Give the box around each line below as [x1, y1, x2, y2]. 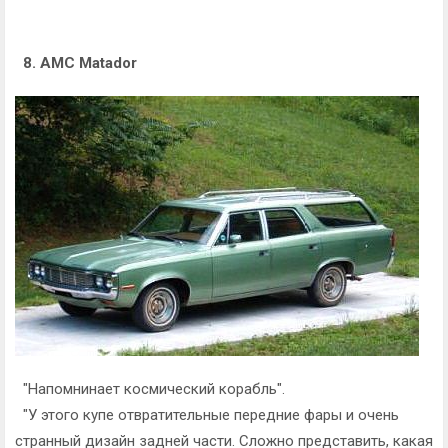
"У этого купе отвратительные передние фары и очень [15, 405, 399, 424]
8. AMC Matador [15, 53, 137, 72]
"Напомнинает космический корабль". [15, 379, 285, 398]
